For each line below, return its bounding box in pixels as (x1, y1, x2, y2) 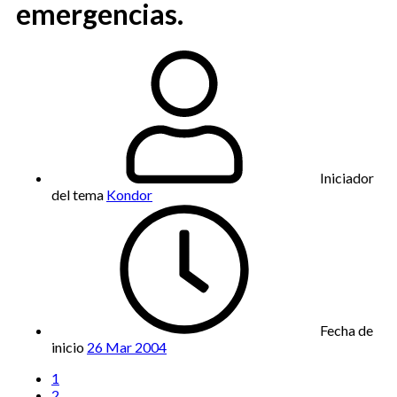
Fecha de (320, 321, 373, 339)
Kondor (106, 185, 152, 203)
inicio (51, 338, 84, 355)
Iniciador (320, 168, 374, 186)
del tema (51, 185, 104, 203)
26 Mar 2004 (87, 338, 167, 355)
